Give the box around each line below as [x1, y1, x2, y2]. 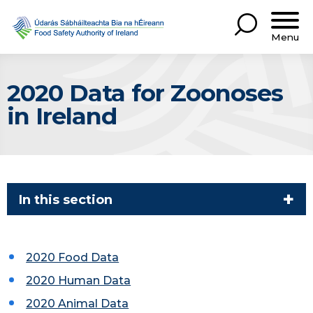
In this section [19, 191, 112, 208]
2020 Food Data [26, 251, 119, 265]
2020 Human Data [26, 274, 131, 288]
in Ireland [7, 101, 117, 130]
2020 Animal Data [26, 297, 129, 311]
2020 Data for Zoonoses [7, 78, 283, 107]
